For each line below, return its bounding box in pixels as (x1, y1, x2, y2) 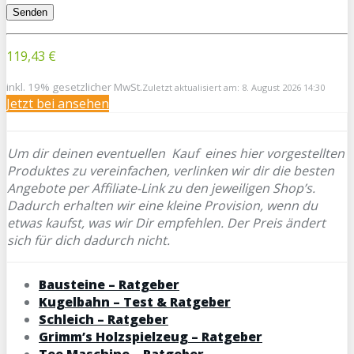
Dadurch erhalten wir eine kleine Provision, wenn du (7, 196, 318, 214)
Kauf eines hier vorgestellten (171, 144, 345, 162)
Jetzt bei (6, 94, 58, 112)
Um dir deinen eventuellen (7, 144, 168, 162)
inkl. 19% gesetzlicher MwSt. (6, 79, 142, 94)
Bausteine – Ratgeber (39, 275, 179, 293)
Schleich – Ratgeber (39, 310, 168, 328)
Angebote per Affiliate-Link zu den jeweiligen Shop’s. (7, 179, 315, 197)
